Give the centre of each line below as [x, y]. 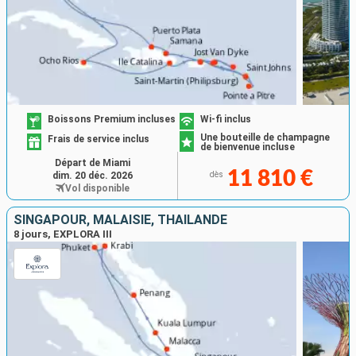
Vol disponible [97, 188]
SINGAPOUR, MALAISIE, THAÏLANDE [120, 219]
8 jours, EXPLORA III [63, 234]
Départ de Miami [92, 163]
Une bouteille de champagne [265, 137]
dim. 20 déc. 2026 [92, 175]
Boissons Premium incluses [112, 119]
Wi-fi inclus [226, 119]
